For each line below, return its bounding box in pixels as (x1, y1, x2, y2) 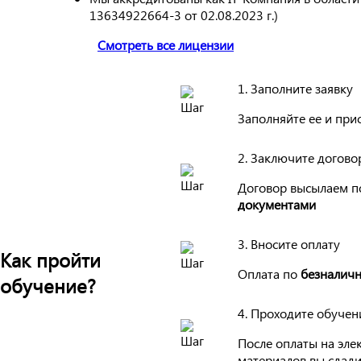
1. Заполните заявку (237, 79, 353, 97)
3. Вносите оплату (237, 234, 340, 252)
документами (237, 195, 316, 213)
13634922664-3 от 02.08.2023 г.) (89, 6, 278, 23)
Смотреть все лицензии (98, 35, 234, 53)
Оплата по (237, 264, 301, 282)
